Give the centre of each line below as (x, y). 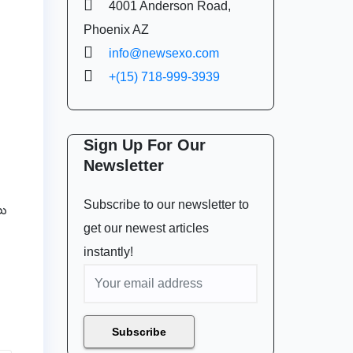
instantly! (108, 251)
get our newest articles (146, 228)
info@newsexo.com (163, 53)
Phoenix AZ (116, 29)
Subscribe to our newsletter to (166, 204)
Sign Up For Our (144, 145)
